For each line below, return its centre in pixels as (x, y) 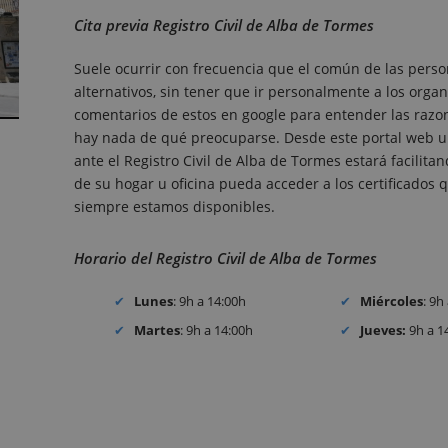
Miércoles (392, 301)
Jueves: (383, 329)
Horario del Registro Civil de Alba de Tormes (225, 258)
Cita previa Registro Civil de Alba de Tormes (224, 25)
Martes (157, 329)
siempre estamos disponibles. (174, 207)
